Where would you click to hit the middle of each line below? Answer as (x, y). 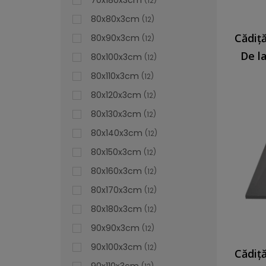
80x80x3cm (115, 19)
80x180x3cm (116, 209)
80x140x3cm (117, 133)
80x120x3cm (116, 95)
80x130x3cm (116, 114)
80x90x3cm (115, 38)
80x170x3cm (116, 190)
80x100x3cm (116, 57)
